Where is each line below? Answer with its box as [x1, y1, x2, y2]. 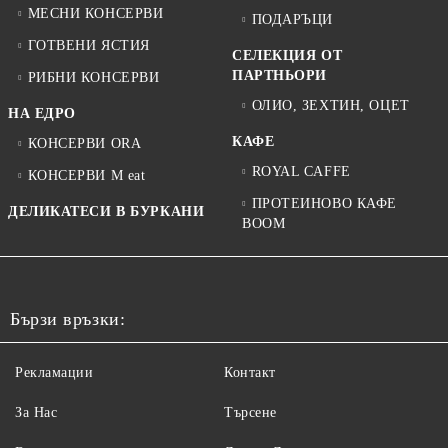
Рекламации [15, 365, 94, 380]
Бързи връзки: [10, 309, 126, 329]
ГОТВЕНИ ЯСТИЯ [27, 38, 150, 53]
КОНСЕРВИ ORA [27, 136, 142, 151]
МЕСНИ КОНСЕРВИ [27, 6, 164, 21]
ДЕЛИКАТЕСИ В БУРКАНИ [8, 204, 205, 219]
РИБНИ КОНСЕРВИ [27, 70, 160, 85]
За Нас [15, 405, 58, 420]
